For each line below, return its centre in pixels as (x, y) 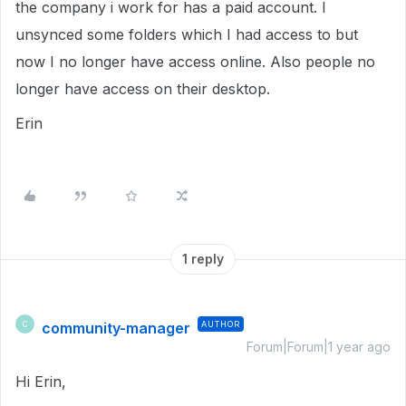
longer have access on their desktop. (145, 89)
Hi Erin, (43, 382)
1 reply (203, 259)
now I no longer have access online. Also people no (195, 62)
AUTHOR (221, 324)
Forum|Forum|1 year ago (319, 347)
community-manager (116, 328)
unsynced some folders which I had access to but (187, 34)
